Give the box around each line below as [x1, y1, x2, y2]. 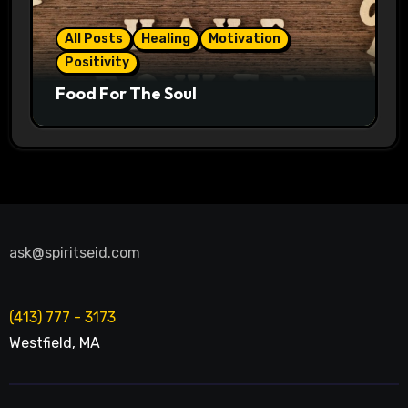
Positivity [64, 54, 129, 70]
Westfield [8, 333, 72, 352]
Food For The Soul [55, 82, 197, 104]
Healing [140, 30, 190, 46]
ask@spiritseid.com [8, 243, 140, 261]
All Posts [64, 30, 123, 46]
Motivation [208, 30, 280, 46]
